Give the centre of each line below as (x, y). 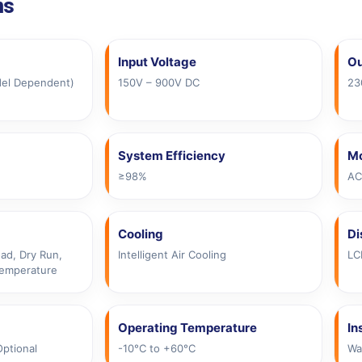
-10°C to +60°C (157, 348)
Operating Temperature (187, 327)
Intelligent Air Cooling (172, 254)
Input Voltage (157, 61)
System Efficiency (172, 155)
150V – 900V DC (159, 82)
